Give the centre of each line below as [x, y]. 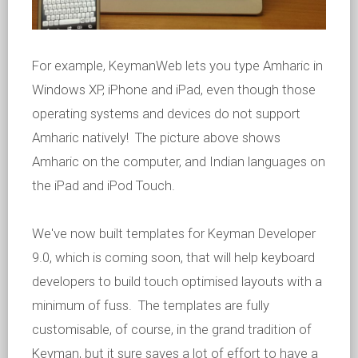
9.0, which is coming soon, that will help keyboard [173, 258]
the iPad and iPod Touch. [103, 186]
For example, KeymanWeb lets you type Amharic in [177, 66]
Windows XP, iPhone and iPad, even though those [174, 90]
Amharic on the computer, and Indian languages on [179, 162]
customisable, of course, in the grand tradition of [172, 330]
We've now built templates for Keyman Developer [174, 234]
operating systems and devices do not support [166, 114]
